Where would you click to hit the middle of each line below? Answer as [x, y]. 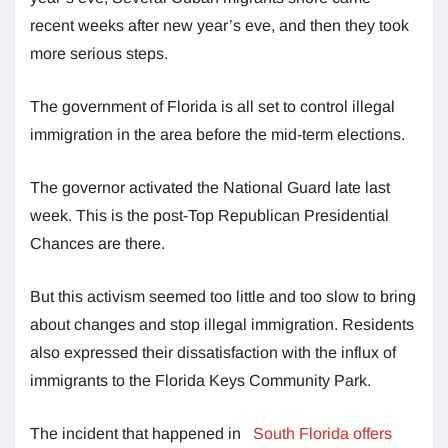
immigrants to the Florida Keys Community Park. [200, 380]
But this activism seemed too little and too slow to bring [223, 296]
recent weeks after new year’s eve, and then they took [219, 25]
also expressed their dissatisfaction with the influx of [213, 352]
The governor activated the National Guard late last [210, 187]
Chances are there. [97, 243]
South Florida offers [320, 433]
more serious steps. [99, 53]
